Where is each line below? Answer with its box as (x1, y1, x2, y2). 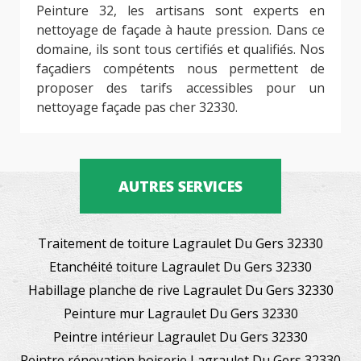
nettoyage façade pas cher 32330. (36, 98, 238, 116)
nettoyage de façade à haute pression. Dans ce (36, 20, 325, 39)
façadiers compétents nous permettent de (36, 59, 325, 77)
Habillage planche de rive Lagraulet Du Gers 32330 (27, 280, 334, 299)
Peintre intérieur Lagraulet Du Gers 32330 (53, 327, 308, 346)
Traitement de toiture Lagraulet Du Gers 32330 (38, 234, 323, 252)
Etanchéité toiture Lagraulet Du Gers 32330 (49, 257, 312, 276)
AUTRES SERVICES (118, 176, 243, 196)
